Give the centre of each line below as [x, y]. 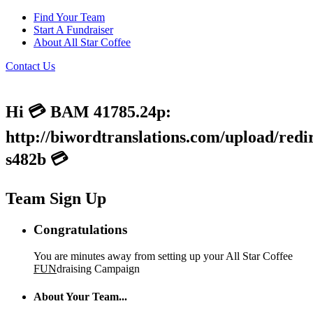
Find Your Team [69, 17]
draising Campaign [98, 269]
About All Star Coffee [82, 42]
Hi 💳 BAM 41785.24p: [88, 111]
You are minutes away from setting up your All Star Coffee [163, 256]
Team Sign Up [56, 198]
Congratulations [80, 229]
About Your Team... [80, 296]
